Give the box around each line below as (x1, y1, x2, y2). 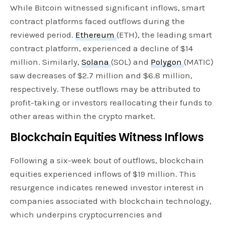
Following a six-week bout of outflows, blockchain (10, 155, 204, 166)
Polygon (151, 57, 184, 67)
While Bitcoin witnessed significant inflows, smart (10, 3, 205, 13)
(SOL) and (111, 57, 151, 67)
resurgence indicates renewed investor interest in (10, 182, 204, 193)
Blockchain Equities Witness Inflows (10, 130, 203, 146)
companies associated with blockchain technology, (10, 196, 212, 206)
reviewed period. (10, 30, 76, 40)
